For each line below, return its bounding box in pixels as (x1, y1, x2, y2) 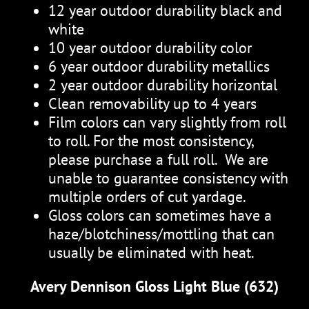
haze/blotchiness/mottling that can (48, 223, 275, 243)
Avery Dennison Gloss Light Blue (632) (30, 276, 279, 296)
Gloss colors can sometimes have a (48, 205, 272, 225)
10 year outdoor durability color (48, 37, 252, 57)
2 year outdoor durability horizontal (48, 74, 277, 94)
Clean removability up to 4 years (48, 93, 257, 113)
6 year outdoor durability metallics (48, 56, 270, 76)
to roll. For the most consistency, (48, 130, 253, 150)
